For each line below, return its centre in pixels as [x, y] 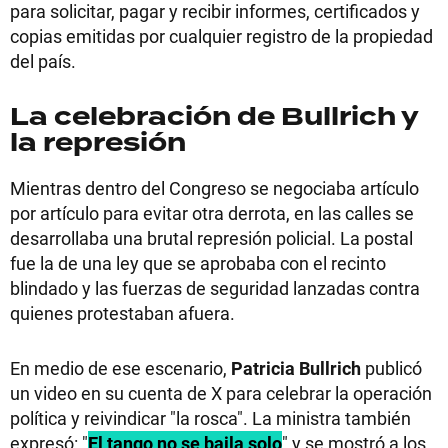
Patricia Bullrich [296, 367]
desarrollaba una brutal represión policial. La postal [211, 237]
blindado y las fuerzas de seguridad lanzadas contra [215, 287]
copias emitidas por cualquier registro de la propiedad [221, 35]
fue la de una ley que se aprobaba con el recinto [198, 262]
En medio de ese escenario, [118, 367]
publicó [393, 367]
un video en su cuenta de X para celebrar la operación [221, 392]
